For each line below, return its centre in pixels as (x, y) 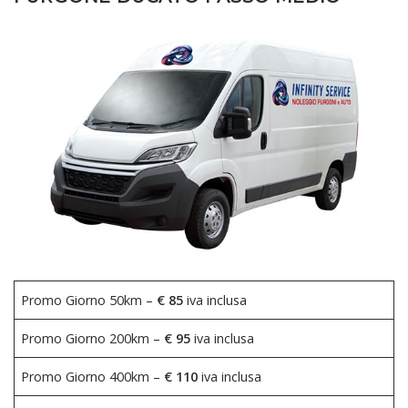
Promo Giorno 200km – (93, 338)
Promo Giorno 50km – (89, 300)
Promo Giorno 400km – (93, 376)
